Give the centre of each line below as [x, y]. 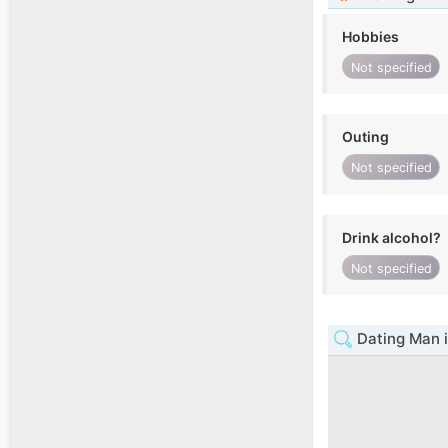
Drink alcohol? [391, 237]
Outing [365, 137]
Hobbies [370, 37]
